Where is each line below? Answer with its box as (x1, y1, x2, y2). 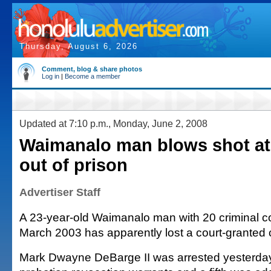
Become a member (65, 73, 120, 80)
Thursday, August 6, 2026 (19, 42, 138, 51)
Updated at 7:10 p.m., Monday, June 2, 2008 (19, 118, 207, 129)
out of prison (19, 155, 128, 175)
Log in (42, 73, 59, 80)
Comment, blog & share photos (42, 65, 142, 73)
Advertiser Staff (19, 186, 100, 198)
